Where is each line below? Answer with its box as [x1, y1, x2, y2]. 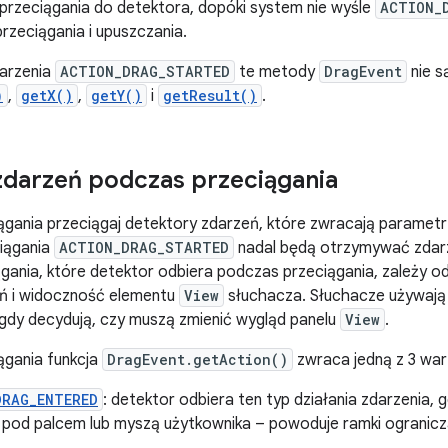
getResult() [163, 86, 257, 105]
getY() [91, 86, 142, 105]
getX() [21, 86, 73, 105]
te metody [235, 62, 319, 82]
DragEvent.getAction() [107, 350, 288, 369]
